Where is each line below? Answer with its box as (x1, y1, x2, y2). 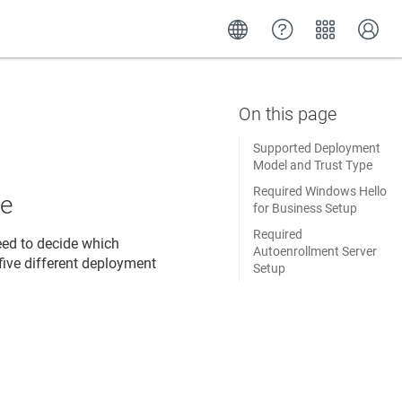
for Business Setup (252, 201, 357, 215)
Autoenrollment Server (252, 244, 377, 258)
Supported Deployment (252, 141, 380, 155)
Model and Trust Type (252, 158, 372, 172)
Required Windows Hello (252, 184, 387, 198)
